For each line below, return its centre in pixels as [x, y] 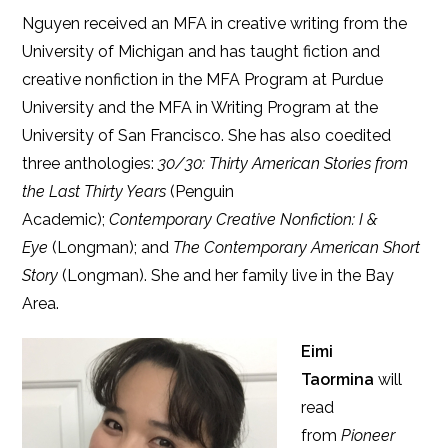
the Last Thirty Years [94, 191]
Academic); [66, 219]
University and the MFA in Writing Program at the [200, 107]
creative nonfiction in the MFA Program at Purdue [203, 79]
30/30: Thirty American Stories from [283, 163]
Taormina [340, 379]
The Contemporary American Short [297, 247]
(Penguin [200, 191]
